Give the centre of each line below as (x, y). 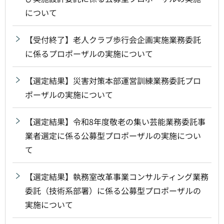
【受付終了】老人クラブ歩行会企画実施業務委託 (113, 39)
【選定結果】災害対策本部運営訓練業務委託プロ (113, 80)
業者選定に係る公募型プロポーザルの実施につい (113, 135)
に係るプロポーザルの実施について (89, 53)
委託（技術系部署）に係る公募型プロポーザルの (113, 190)
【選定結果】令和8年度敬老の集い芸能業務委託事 (115, 121)
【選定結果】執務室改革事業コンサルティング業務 (117, 176)
